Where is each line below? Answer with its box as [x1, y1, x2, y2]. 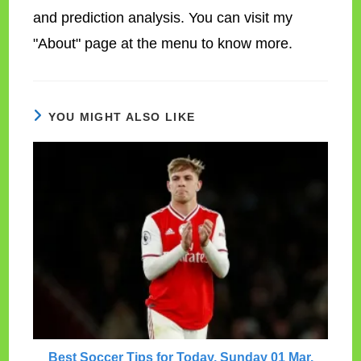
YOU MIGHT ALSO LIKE [48, 110, 196, 124]
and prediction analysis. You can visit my [33, 10, 293, 27]
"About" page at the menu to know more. [33, 35, 293, 52]
